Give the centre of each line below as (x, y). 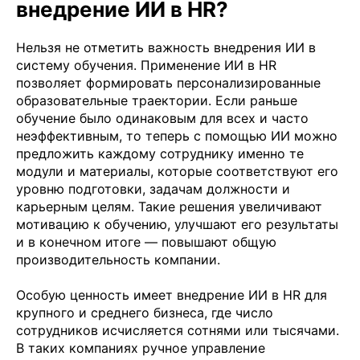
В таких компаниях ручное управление (141, 348)
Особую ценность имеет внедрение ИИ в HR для (172, 295)
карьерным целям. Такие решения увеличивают (169, 206)
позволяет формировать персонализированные (168, 82)
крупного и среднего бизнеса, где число (145, 312)
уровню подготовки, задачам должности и (153, 188)
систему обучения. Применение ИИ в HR (146, 65)
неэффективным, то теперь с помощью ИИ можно (177, 135)
